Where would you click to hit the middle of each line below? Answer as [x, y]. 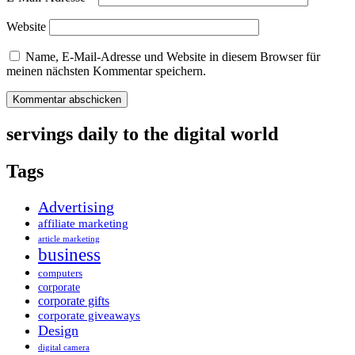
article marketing [69, 238]
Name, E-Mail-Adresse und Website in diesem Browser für [173, 57]
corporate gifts [74, 300]
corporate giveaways [89, 315]
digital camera [64, 347]
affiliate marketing [83, 223]
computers [60, 273]
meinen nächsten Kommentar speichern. [106, 71]
